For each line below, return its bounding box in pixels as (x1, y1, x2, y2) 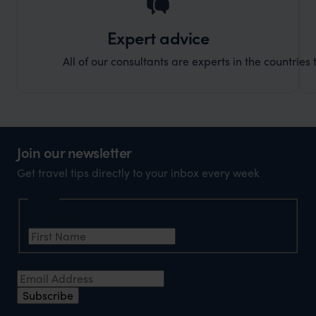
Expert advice (107, 25, 209, 49)
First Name (28, 211, 86, 228)
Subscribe (23, 287, 73, 304)
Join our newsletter (17, 141, 132, 162)
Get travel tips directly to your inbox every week (17, 164, 260, 181)
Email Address (17, 253, 93, 270)
